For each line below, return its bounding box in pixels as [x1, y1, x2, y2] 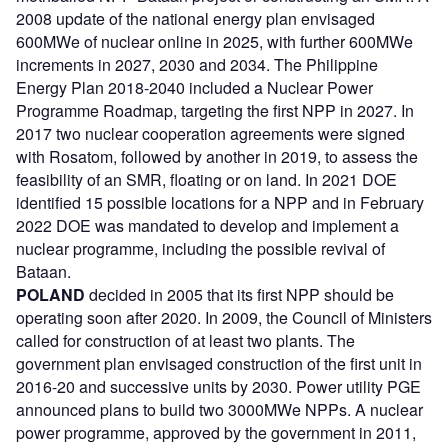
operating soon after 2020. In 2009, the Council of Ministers [16, 306, 432, 330]
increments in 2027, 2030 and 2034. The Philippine [16, 53, 378, 77]
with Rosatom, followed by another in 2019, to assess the [16, 145, 418, 169]
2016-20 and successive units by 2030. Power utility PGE [16, 375, 421, 399]
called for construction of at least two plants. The [16, 329, 355, 353]
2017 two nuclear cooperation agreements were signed [16, 122, 405, 146]
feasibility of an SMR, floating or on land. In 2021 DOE [16, 168, 397, 192]
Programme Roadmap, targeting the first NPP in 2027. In [16, 99, 414, 123]
